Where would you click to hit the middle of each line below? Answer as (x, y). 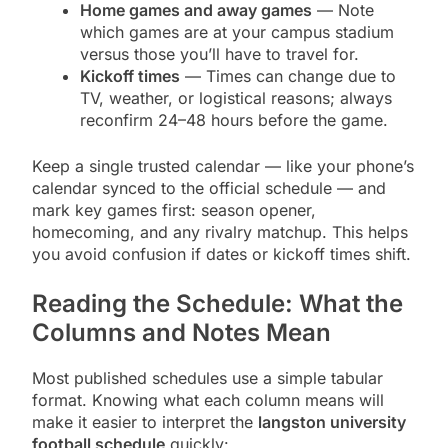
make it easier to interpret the (145, 421)
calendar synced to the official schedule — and (209, 187)
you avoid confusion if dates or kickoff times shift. (221, 253)
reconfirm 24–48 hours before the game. (234, 119)
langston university (332, 421)
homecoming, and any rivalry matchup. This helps (220, 231)
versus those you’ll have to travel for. (219, 53)
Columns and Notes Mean (181, 332)
